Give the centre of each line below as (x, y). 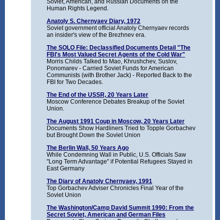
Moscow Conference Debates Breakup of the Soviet (115, 102)
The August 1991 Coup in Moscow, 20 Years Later (115, 122)
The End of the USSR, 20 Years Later (97, 95)
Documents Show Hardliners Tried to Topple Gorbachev (121, 128)
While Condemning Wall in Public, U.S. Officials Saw (116, 155)
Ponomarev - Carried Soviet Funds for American (110, 69)
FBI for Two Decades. (75, 82)
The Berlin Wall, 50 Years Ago (87, 148)
